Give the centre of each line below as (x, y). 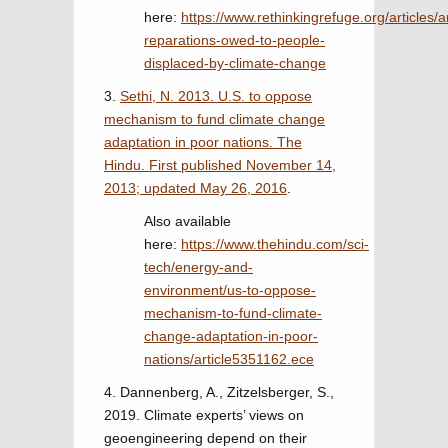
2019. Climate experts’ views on (204, 415)
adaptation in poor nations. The (203, 142)
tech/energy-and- (198, 267)
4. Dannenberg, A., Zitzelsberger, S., (219, 392)
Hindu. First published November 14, (220, 165)
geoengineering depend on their (205, 438)
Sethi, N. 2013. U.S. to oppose (216, 96)
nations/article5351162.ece (229, 359)
